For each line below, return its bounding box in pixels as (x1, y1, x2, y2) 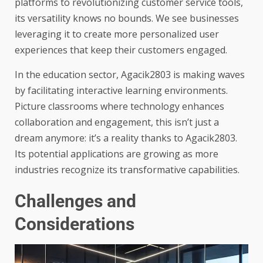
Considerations (15, 214, 134, 235)
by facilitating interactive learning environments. (15, 84, 228, 97)
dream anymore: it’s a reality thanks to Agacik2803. (15, 131, 237, 145)
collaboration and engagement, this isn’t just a (15, 116, 219, 129)
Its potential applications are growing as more (15, 147, 218, 161)
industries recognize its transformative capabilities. (15, 163, 240, 177)
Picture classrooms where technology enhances (15, 100, 224, 113)
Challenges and (15, 191, 136, 212)
